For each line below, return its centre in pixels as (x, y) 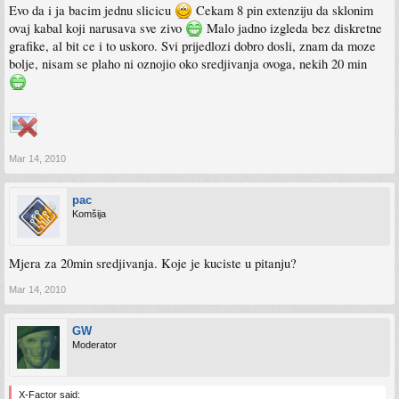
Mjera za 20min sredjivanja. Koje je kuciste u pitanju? (153, 263)
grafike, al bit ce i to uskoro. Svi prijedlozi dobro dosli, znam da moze (192, 45)
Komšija (89, 213)
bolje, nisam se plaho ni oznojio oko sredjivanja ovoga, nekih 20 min (188, 63)
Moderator (94, 344)
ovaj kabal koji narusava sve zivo (97, 28)
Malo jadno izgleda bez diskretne (293, 28)
